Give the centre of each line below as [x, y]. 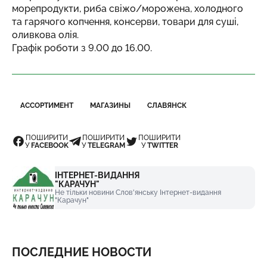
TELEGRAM [106, 145]
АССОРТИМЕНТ [47, 105]
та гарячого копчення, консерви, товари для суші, [125, 22]
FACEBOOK [50, 145]
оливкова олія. [45, 35]
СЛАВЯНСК [167, 105]
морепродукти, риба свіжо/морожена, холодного [128, 9]
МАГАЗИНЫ [110, 105]
